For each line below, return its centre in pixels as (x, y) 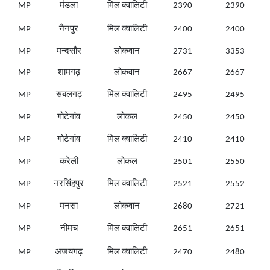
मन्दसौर (69, 52)
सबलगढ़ (69, 95)
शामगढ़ (69, 73)
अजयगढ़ (69, 253)
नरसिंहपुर (69, 184)
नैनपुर (69, 30)
